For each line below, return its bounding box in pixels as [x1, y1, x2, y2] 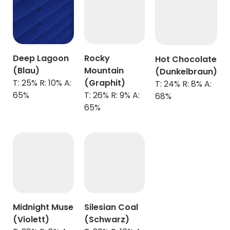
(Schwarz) [84, 214, 129, 226]
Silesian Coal [84, 201, 138, 214]
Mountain [84, 64, 124, 76]
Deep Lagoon [13, 52, 69, 64]
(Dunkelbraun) [155, 66, 217, 78]
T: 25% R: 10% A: [13, 76, 71, 89]
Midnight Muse [13, 201, 73, 214]
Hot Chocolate [155, 53, 217, 66]
